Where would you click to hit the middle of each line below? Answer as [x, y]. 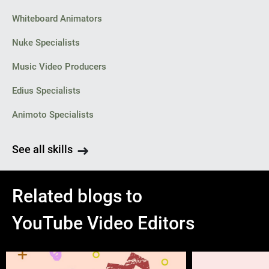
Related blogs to [77, 196]
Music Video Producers [59, 67]
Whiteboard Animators [57, 19]
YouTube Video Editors [103, 223]
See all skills [42, 149]
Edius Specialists [46, 91]
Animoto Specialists [53, 115]
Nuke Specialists [46, 43]
